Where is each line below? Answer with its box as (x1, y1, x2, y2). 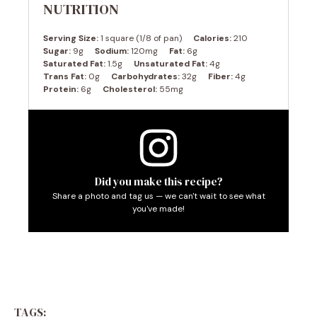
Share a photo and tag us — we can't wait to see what (52, 190, 265, 202)
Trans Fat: (43, 70, 86, 82)
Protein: (43, 83, 79, 95)
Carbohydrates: (111, 70, 180, 82)
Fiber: (208, 70, 233, 82)
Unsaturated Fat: (134, 57, 207, 69)
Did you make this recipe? (94, 173, 223, 189)
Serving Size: (43, 32, 98, 44)
